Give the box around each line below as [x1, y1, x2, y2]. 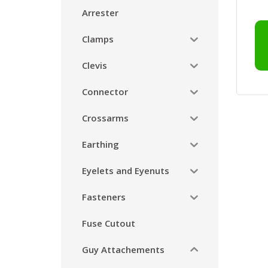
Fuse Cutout [82, 217, 135, 229]
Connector [82, 85, 128, 98]
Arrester [82, 6, 118, 19]
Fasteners [82, 190, 126, 203]
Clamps [82, 32, 114, 45]
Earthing [82, 138, 119, 150]
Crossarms [82, 111, 129, 124]
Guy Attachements [82, 243, 165, 255]
